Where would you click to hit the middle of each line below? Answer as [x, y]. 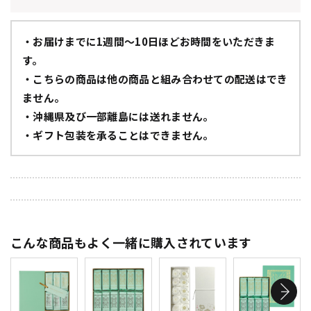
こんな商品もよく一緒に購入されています [131, 243]
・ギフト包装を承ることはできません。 [118, 135]
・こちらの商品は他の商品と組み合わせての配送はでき [155, 79]
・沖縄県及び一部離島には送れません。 [118, 117]
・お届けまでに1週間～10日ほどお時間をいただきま [149, 42]
